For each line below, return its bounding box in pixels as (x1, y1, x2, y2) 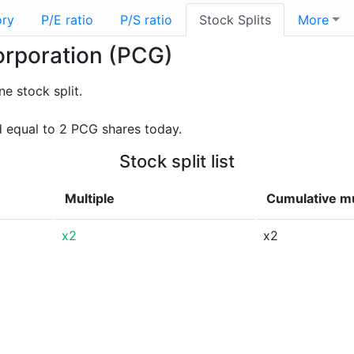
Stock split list (119, 151, 235, 171)
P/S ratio (120, 12, 172, 28)
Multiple (65, 190, 115, 206)
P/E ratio (41, 12, 93, 28)
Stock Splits (199, 12, 271, 28)
